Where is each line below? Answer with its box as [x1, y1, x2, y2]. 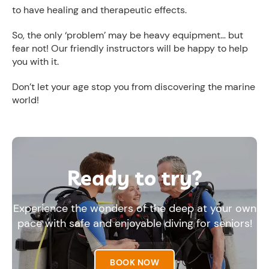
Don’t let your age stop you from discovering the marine [12, 80, 255, 93]
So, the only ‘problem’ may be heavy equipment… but [12, 29, 243, 41]
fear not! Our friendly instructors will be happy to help [12, 42, 248, 55]
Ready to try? [67, 165, 202, 191]
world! [12, 94, 39, 106]
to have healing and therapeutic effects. [12, 4, 187, 16]
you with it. [12, 55, 59, 68]
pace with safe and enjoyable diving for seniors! [17, 216, 252, 231]
